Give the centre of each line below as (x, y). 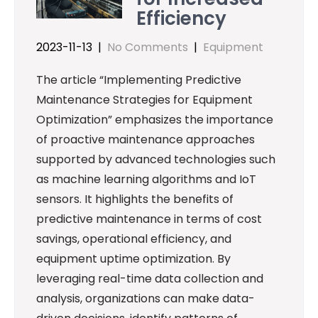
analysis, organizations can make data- (146, 299)
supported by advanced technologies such (156, 160)
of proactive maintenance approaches (146, 140)
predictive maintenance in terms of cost (149, 219)
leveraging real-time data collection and (150, 279)
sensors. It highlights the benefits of (135, 199)
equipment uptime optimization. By (133, 259)
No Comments (148, 48)
